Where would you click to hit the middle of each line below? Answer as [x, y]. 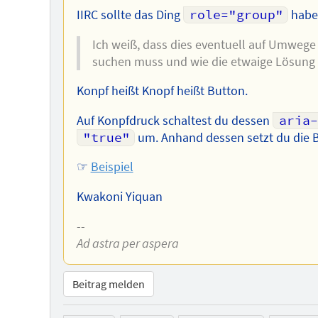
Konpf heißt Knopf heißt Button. [162, 91]
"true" [107, 137]
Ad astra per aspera [127, 243]
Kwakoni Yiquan [119, 197]
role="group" [237, 15]
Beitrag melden [108, 284]
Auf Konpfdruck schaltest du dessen [174, 120]
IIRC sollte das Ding [130, 15]
